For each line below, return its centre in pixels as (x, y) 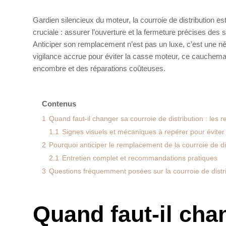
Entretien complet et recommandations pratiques (140, 158)
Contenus (59, 104)
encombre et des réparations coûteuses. (99, 68)
